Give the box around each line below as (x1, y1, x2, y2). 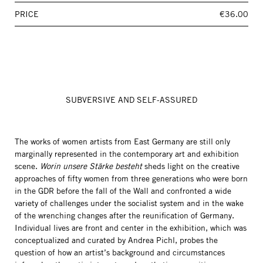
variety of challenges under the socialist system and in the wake (15, 198, 244, 208)
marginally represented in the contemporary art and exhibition (15, 149, 239, 159)
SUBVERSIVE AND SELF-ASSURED (66, 95, 197, 105)
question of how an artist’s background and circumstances (15, 247, 225, 258)
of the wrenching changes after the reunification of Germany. (15, 210, 234, 221)
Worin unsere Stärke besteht (40, 161, 142, 171)
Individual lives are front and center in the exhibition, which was (15, 222, 247, 233)
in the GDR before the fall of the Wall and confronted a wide (15, 186, 231, 196)
